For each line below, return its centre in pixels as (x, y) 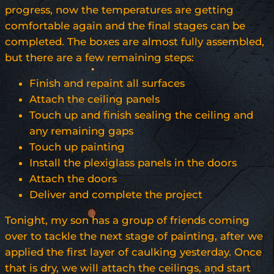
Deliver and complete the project (116, 195)
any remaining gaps (81, 131)
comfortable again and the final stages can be (125, 26)
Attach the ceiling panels (94, 99)
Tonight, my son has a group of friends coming (127, 220)
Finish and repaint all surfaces (107, 83)
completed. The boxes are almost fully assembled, (135, 42)
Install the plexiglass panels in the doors (133, 163)
